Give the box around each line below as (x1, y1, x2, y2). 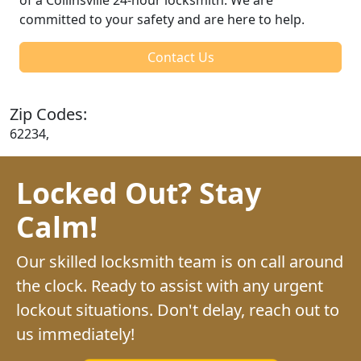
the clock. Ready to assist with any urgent (16, 274, 323, 297)
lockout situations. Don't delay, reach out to (16, 298, 339, 321)
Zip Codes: (10, 102, 87, 125)
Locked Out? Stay (16, 172, 261, 212)
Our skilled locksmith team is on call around (16, 250, 343, 272)
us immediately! (16, 322, 135, 345)
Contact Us (147, 48, 214, 66)
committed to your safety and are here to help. (19, 10, 305, 28)
